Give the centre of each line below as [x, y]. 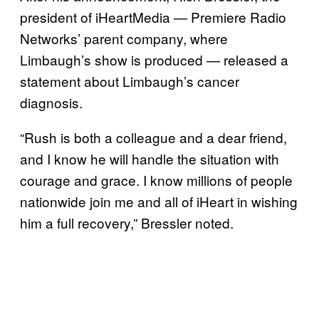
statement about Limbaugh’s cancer [130, 80]
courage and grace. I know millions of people [156, 179]
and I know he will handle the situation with [150, 158]
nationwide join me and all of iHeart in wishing [159, 201]
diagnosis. [51, 102]
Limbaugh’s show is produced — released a [154, 59]
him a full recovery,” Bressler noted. [127, 222]
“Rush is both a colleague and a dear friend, [153, 137]
